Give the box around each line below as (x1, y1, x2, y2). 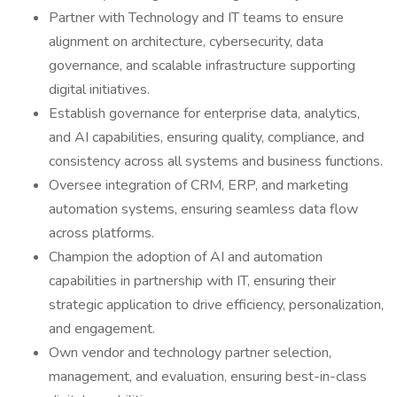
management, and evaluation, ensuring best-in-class (49, 367, 367, 386)
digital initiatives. (49, 80, 150, 99)
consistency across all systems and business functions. (49, 152, 383, 171)
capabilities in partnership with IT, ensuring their (49, 271, 336, 291)
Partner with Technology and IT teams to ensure (49, 8, 344, 27)
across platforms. (49, 223, 154, 243)
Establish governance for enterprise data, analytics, (49, 104, 360, 123)
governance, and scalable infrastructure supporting (49, 56, 355, 75)
